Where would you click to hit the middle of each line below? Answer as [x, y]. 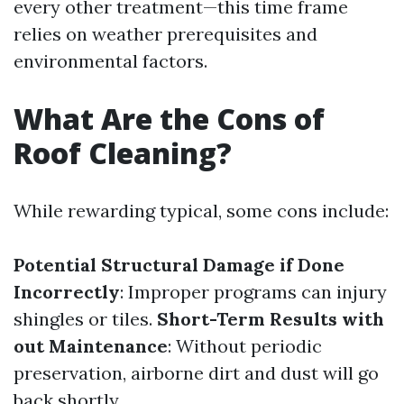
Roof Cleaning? [123, 153]
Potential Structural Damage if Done [179, 265]
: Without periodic [245, 346]
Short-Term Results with [271, 319]
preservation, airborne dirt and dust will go [196, 373]
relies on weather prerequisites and [165, 34]
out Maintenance [91, 346]
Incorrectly [67, 292]
